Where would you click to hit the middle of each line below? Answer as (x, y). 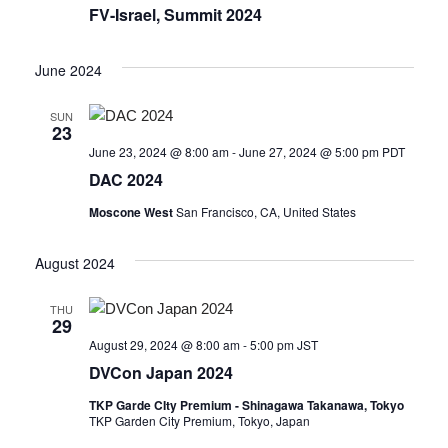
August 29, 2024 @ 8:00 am (164, 344)
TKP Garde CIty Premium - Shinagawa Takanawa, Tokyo (246, 404)
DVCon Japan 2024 (160, 372)
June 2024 (68, 69)
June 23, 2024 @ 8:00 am (158, 151)
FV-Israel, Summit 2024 (175, 14)
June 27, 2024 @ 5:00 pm (308, 151)
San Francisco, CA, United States (265, 211)
